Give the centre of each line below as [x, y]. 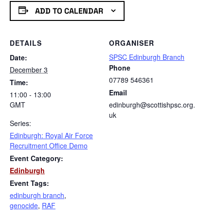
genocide [24, 206]
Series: [20, 123]
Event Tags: [29, 183]
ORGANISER [132, 43]
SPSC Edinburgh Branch [147, 57]
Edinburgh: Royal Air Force [51, 136]
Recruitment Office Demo [49, 146]
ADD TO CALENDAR [69, 11]
